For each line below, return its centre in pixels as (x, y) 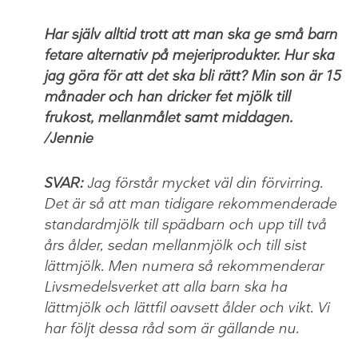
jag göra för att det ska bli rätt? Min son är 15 (192, 76)
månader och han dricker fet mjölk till (167, 96)
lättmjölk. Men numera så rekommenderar (184, 266)
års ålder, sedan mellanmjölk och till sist (175, 245)
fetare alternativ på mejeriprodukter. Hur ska (189, 55)
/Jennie (68, 138)
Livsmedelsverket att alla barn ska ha (165, 286)
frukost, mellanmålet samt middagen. (168, 117)
